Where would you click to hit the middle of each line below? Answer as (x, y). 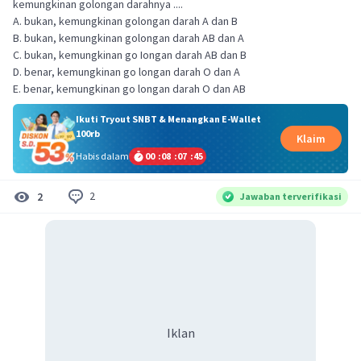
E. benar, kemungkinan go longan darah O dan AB (129, 89)
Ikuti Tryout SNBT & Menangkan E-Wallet (168, 118)
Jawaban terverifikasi (291, 196)
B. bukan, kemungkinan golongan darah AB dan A (129, 38)
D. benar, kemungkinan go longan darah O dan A (127, 72)
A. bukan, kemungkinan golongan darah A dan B (125, 21)
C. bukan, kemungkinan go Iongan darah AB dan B (130, 55)
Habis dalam (102, 156)
